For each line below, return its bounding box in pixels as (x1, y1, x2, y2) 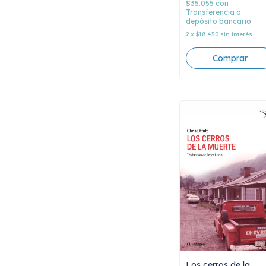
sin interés (220, 30, 252, 39)
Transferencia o (186, 8, 241, 17)
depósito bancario (186, 17, 251, 26)
